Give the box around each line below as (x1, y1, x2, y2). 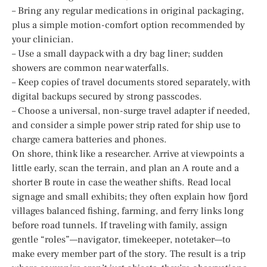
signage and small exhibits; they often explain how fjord (12, 190, 248, 203)
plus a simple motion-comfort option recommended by (12, 18, 245, 31)
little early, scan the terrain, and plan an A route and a (12, 162, 239, 174)
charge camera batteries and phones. (12, 133, 167, 145)
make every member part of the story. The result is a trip (12, 247, 246, 260)
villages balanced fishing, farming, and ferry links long (12, 204, 244, 217)
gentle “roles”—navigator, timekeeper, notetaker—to (12, 233, 231, 246)
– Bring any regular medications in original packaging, (12, 4, 244, 17)
